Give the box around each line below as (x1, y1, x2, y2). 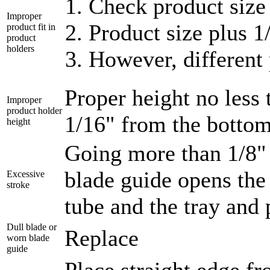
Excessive (7, 169, 45, 180)
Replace (64, 225, 139, 251)
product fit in (7, 22, 55, 33)
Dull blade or (7, 222, 57, 233)
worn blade (7, 233, 49, 243)
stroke (7, 180, 30, 190)
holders (7, 43, 34, 54)
